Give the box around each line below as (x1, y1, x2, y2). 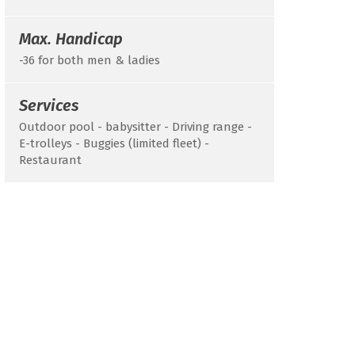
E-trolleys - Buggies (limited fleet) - (19, 136, 209, 151)
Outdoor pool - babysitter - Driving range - (19, 120, 252, 134)
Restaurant (19, 153, 82, 167)
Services (19, 96, 78, 115)
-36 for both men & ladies (19, 53, 160, 67)
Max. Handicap (19, 29, 123, 48)
